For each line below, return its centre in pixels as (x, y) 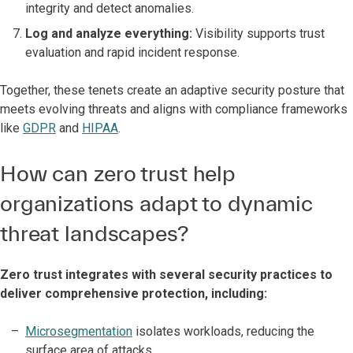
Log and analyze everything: (109, 33)
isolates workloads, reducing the (223, 331)
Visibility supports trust (258, 33)
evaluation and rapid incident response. (132, 52)
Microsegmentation (79, 331)
